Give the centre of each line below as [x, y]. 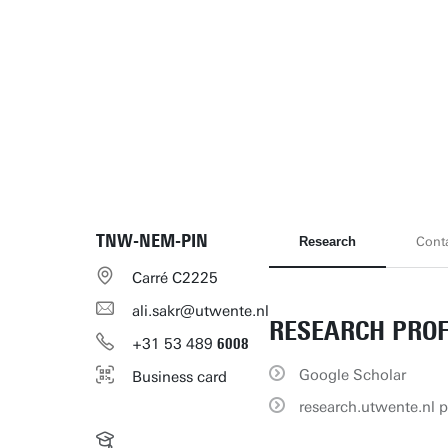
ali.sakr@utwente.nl [200, 311]
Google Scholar [352, 375]
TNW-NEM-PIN [151, 241]
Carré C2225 [174, 278]
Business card [179, 377]
